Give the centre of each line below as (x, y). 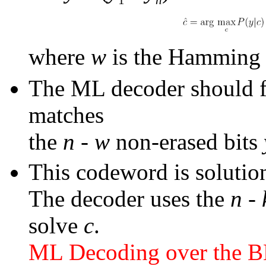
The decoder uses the (129, 198)
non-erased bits (190, 141)
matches (66, 115)
